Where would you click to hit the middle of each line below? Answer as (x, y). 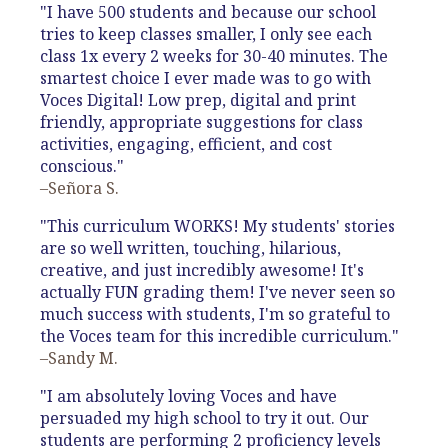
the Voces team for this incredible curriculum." (219, 336)
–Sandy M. (79, 358)
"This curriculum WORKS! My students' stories (217, 226)
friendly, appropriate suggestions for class (201, 122)
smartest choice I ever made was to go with (205, 78)
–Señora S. (79, 188)
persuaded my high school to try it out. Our (204, 418)
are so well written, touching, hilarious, (190, 248)
